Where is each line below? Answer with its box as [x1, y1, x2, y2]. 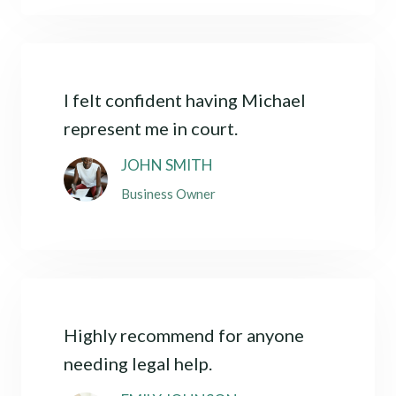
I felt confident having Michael [64, 88, 306, 110]
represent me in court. [64, 117, 238, 139]
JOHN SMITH [121, 155, 213, 174]
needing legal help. [64, 352, 212, 374]
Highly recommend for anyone [64, 324, 304, 346]
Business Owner [121, 185, 216, 202]
